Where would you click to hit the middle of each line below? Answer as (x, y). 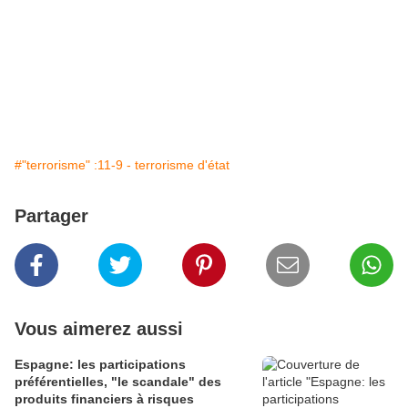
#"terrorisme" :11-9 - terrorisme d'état (122, 165)
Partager (51, 216)
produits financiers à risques (104, 399)
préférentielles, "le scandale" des (118, 382)
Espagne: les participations (100, 364)
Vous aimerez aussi (99, 329)
